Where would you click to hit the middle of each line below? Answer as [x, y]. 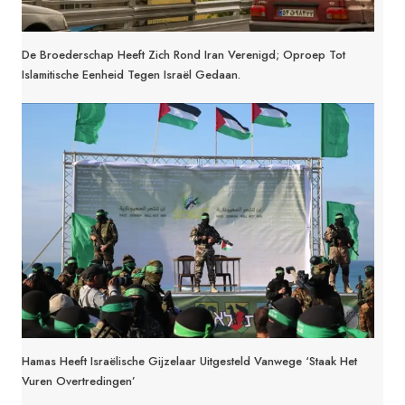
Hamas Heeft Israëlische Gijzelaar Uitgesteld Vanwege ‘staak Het [189, 361]
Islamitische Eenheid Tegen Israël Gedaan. [131, 74]
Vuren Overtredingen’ [79, 381]
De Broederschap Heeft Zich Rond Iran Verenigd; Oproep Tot [184, 54]
